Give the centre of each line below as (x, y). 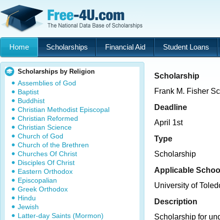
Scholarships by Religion (56, 71)
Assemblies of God (47, 83)
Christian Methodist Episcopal (64, 110)
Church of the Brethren (53, 145)
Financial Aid (125, 47)
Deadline (171, 107)
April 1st (168, 123)
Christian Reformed (48, 118)
